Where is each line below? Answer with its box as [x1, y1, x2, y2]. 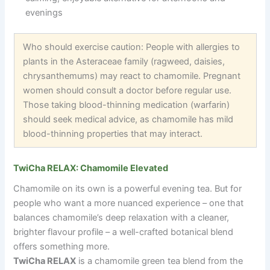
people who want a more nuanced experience [13, 197, 203, 209]
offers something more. [13, 240, 110, 252]
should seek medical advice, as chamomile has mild [23, 113, 234, 125]
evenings [25, 7, 63, 18]
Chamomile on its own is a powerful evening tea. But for [13, 183, 242, 194]
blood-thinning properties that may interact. [23, 128, 203, 139]
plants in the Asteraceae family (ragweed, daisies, [23, 55, 225, 67]
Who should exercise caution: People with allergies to [23, 41, 240, 52]
